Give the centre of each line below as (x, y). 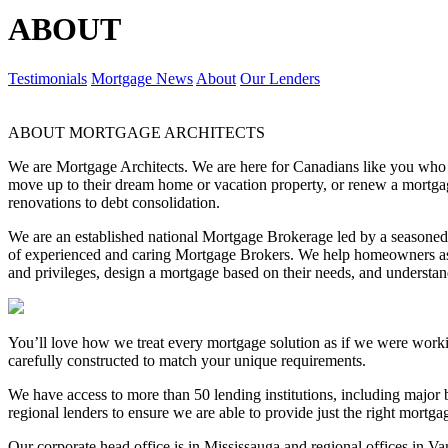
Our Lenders (280, 78)
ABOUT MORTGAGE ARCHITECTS (136, 132)
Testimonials (47, 78)
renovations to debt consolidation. (114, 202)
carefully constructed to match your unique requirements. (187, 360)
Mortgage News (142, 78)
